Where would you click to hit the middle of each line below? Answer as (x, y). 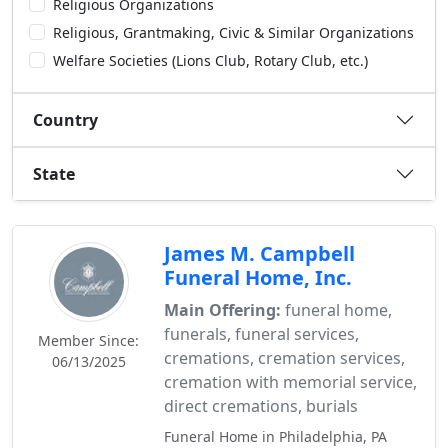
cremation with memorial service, (291, 382)
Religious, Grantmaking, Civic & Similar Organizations (233, 32)
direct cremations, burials (261, 406)
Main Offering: (223, 310)
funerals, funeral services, (262, 334)
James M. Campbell (260, 253)
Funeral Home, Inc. (258, 277)
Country (65, 119)
